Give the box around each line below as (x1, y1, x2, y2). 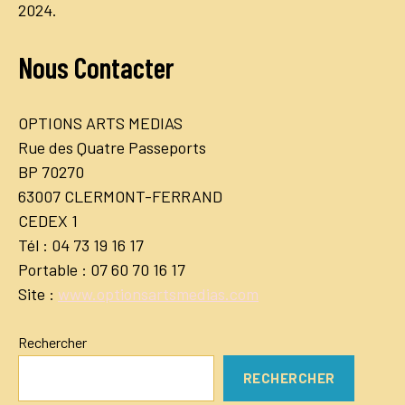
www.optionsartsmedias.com (58, 283, 259, 304)
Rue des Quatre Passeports (18, 137, 206, 157)
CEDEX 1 (18, 210, 78, 231)
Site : (18, 283, 58, 304)
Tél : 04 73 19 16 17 (18, 234, 144, 255)
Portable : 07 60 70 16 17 (18, 259, 185, 279)
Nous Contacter (18, 49, 174, 84)
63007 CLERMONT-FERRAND (18, 185, 222, 206)
